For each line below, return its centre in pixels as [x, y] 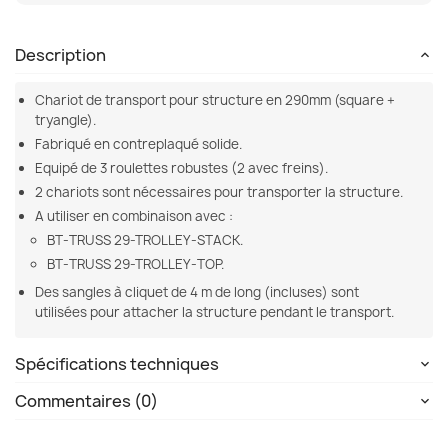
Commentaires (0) [86, 401]
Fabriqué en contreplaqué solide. [138, 144]
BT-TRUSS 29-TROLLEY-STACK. [145, 240]
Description [60, 55]
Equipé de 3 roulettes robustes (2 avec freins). [181, 168]
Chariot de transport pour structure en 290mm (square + [215, 100]
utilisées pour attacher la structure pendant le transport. [214, 312]
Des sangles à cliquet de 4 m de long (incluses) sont [197, 292]
